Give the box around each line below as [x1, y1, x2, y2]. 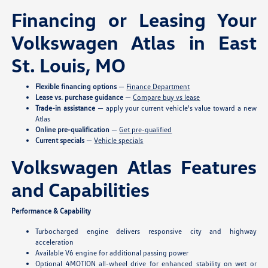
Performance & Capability [11, 206, 92, 216]
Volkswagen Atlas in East [11, 31, 257, 54]
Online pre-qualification [35, 125, 110, 135]
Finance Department [126, 82, 190, 92]
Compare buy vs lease [133, 93, 200, 102]
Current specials [35, 136, 85, 145]
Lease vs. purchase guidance [35, 93, 124, 102]
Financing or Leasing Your [11, 8, 257, 32]
